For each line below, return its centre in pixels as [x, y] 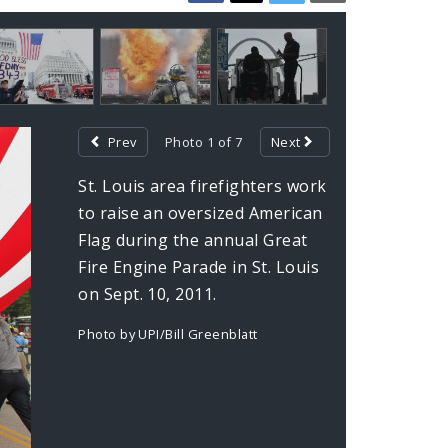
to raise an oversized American [200, 213]
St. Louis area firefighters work [202, 186]
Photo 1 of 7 [203, 142]
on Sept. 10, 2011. [147, 294]
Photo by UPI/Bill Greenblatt [168, 334]
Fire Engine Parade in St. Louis [199, 267]
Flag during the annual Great [193, 240]
